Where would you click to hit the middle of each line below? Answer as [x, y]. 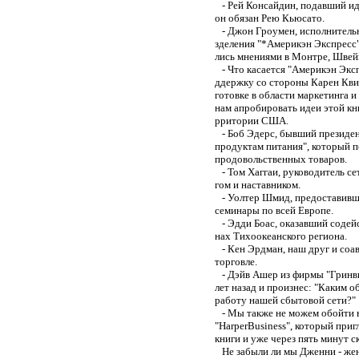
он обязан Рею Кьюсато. [270, 18]
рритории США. [252, 120]
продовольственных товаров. [281, 159]
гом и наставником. [258, 184]
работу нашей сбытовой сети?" [285, 300]
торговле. [236, 261]
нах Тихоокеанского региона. [281, 236]
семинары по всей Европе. [274, 210]
